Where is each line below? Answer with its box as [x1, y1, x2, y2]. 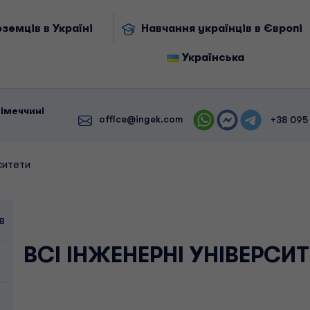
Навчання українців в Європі [140, 22, 302, 35]
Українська [181, 51, 244, 64]
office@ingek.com [98, 113, 183, 125]
